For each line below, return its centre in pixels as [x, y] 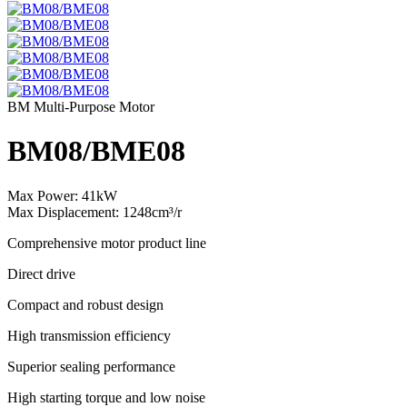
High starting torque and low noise [106, 397]
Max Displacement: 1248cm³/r [94, 212]
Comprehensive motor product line [107, 243]
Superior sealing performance [91, 366]
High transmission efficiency [89, 335]
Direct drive [41, 273]
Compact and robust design [85, 304]
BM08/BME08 [96, 151]
